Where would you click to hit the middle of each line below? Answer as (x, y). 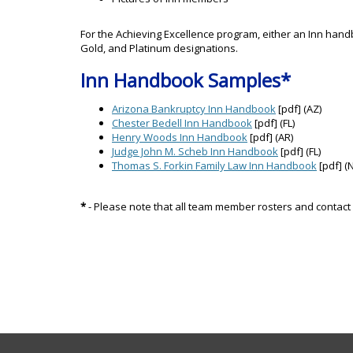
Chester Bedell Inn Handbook (182, 123)
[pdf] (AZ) (299, 109)
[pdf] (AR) (270, 137)
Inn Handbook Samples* (186, 80)
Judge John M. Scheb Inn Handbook (195, 152)
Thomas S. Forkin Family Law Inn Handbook (214, 166)
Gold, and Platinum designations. (159, 48)
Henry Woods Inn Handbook (180, 137)
